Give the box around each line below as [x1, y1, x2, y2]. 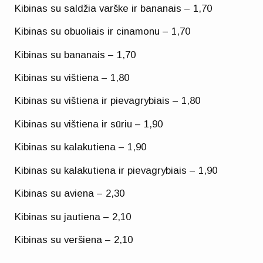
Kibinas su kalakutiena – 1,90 [15, 141, 147, 153]
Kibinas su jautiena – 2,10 [15, 211, 131, 222]
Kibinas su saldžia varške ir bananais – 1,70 [15, 2, 213, 14]
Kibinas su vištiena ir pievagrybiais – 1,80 [15, 95, 201, 107]
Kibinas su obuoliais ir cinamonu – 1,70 [15, 26, 191, 38]
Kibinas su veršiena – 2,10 [15, 234, 133, 246]
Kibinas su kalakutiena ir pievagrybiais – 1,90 [15, 164, 218, 176]
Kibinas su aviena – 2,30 [15, 188, 125, 200]
